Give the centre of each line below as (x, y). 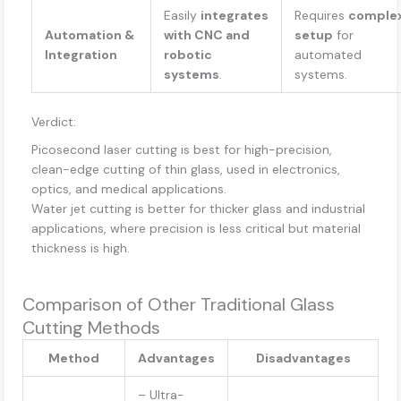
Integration (81, 55)
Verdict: (54, 122)
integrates (235, 16)
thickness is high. (81, 248)
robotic (188, 55)
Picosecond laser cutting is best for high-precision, (182, 150)
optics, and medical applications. (129, 189)
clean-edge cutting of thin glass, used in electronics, (186, 170)
